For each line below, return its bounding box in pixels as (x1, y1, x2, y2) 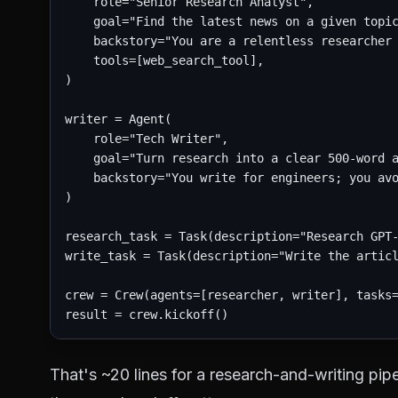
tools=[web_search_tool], (65, 53, 264, 68)
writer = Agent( (65, 112, 171, 126)
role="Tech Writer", (65, 131, 228, 146)
